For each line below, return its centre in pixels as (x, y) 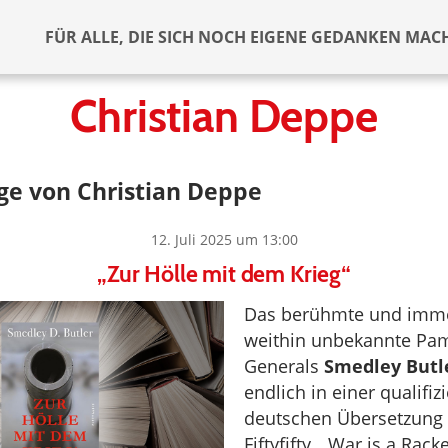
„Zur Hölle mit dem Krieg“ (224, 274)
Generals (284, 366)
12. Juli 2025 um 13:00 (224, 239)
